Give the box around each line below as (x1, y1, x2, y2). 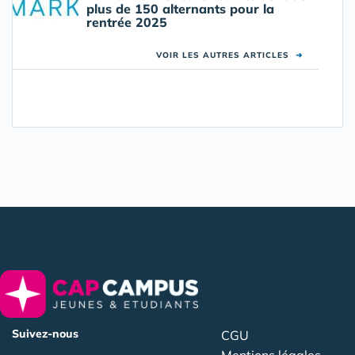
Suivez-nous (12, 326, 78, 341)
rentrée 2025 (86, 14, 167, 31)
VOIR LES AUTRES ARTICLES (156, 50, 296, 61)
